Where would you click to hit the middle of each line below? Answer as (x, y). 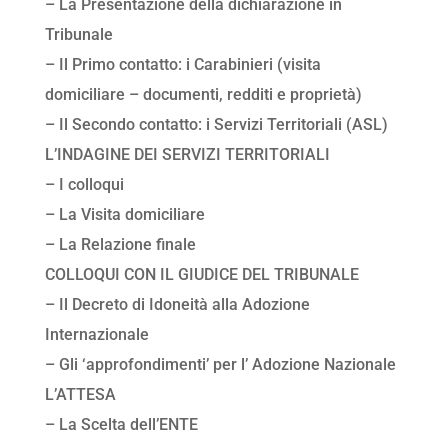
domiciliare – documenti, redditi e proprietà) (203, 95)
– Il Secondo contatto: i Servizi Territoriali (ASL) (216, 125)
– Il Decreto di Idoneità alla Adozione (177, 305)
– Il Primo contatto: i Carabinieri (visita (182, 65)
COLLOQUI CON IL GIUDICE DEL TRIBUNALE (201, 275)
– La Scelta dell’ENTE (121, 425)
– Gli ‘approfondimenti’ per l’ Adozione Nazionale (220, 365)
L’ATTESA (80, 395)
